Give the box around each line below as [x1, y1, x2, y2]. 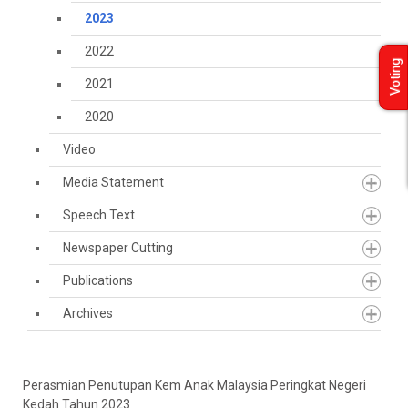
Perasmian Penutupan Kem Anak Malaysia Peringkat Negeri [23, 378, 366, 393]
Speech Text [63, 208, 135, 222]
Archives [63, 306, 113, 321]
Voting [388, 58, 403, 97]
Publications [63, 273, 133, 288]
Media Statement [63, 175, 164, 189]
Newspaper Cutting [63, 240, 173, 255]
